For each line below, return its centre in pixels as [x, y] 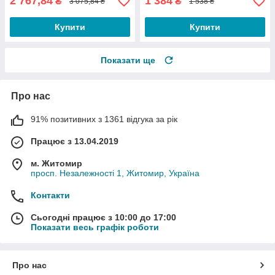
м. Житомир [56, 164]
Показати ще [128, 60]
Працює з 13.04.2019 [75, 141]
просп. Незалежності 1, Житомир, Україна [115, 173]
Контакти [50, 196]
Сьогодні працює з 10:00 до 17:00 [103, 218]
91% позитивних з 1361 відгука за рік [104, 119]
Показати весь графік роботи [95, 227]
